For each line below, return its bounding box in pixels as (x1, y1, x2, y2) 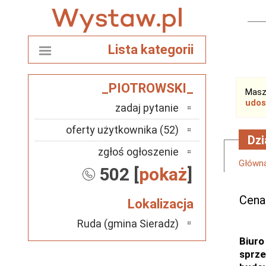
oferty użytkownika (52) (66, 123, 179, 136)
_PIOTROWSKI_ (102, 81, 194, 96)
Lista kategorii (108, 42, 194, 57)
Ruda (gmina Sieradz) (77, 217, 179, 230)
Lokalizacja (128, 197, 194, 211)
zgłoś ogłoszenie (98, 145, 179, 158)
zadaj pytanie (115, 102, 179, 114)
